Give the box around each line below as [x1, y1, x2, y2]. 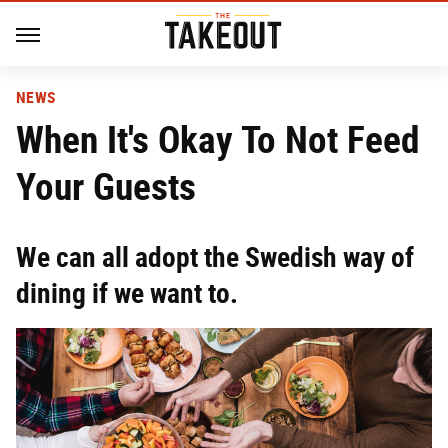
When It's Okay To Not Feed [16, 117, 419, 162]
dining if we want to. [16, 277, 238, 310]
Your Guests [16, 164, 196, 209]
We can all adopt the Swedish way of [16, 241, 414, 274]
